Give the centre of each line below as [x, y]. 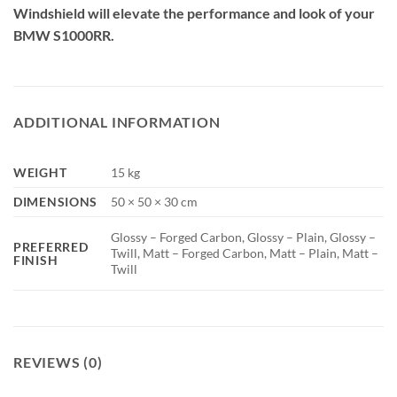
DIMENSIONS [56, 202]
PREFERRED [51, 247]
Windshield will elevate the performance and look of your [194, 13]
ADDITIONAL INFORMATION [117, 122]
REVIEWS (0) [58, 362]
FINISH [36, 261]
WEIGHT [40, 173]
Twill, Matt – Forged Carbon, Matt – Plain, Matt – [245, 253]
